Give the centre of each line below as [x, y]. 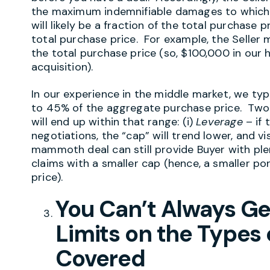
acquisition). [64, 67]
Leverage [219, 121]
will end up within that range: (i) [114, 121]
